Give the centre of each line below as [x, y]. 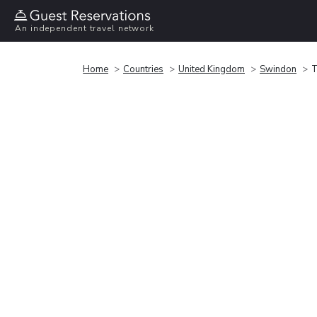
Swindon [278, 69]
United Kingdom [212, 69]
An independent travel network [85, 29]
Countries [143, 69]
